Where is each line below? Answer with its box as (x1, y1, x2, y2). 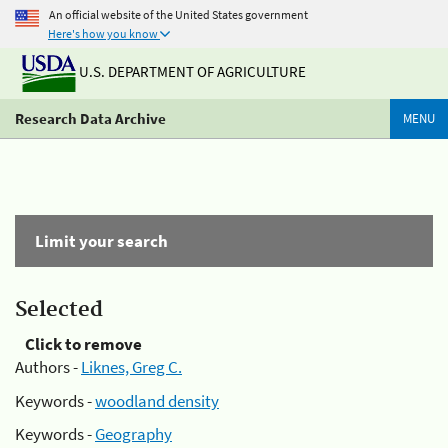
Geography (95, 423, 172, 445)
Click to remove (25, 333, 142, 355)
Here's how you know (48, 26, 158, 41)
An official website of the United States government (49, 6, 308, 22)
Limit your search (35, 230, 168, 252)
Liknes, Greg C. (81, 356, 182, 378)
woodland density (95, 389, 219, 412)
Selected (15, 297, 103, 323)
